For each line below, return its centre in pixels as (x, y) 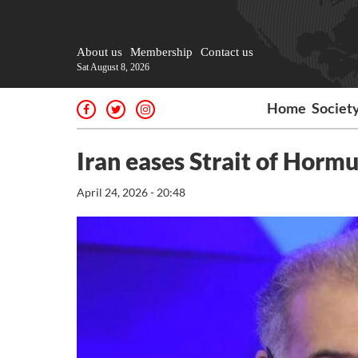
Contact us (227, 52)
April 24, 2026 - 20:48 (131, 192)
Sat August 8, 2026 (113, 67)
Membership (161, 52)
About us (99, 52)
